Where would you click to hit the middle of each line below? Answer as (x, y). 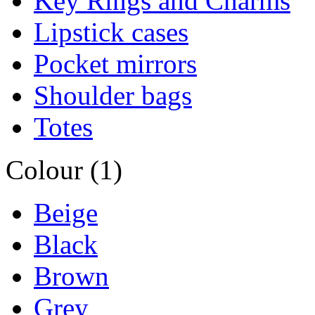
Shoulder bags (113, 95)
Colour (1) (64, 169)
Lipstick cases (111, 32)
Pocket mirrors (115, 63)
